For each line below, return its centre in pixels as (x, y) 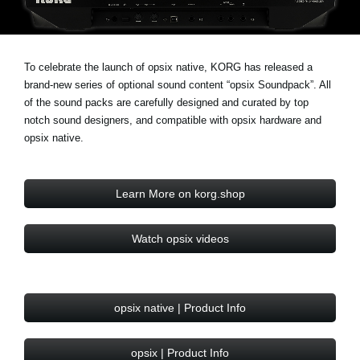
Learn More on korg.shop (180, 193)
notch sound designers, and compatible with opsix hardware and (173, 120)
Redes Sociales (96, 73)
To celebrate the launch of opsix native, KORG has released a (168, 67)
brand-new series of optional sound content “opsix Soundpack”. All (178, 84)
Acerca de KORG (103, 130)
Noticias (76, 9)
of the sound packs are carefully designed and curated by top (166, 102)
